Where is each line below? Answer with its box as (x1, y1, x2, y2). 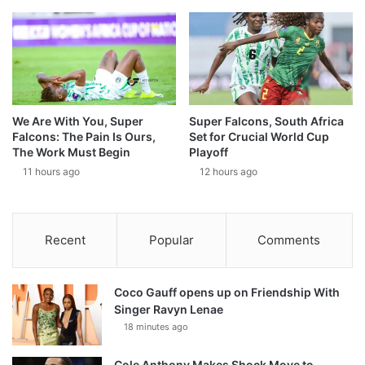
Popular (148, 231, 194, 248)
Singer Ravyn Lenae (114, 301, 223, 316)
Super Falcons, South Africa (189, 113, 344, 128)
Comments (257, 231, 321, 248)
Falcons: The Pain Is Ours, (12, 129, 156, 143)
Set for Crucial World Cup (189, 129, 329, 143)
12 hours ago (200, 165, 257, 178)
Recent (44, 231, 86, 248)
